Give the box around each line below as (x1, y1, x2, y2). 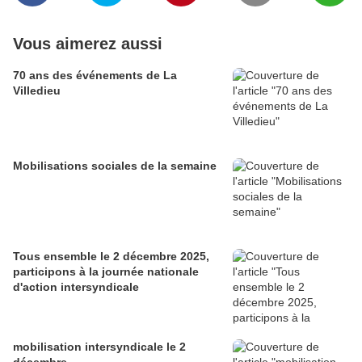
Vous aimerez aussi (13, 35, 162, 53)
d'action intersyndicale (13, 280, 139, 294)
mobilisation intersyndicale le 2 (13, 340, 186, 354)
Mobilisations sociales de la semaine (13, 159, 217, 173)
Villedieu (13, 84, 61, 98)
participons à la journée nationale (13, 265, 79, 279)
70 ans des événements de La (13, 69, 177, 82)
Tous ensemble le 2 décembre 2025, (13, 250, 209, 263)
